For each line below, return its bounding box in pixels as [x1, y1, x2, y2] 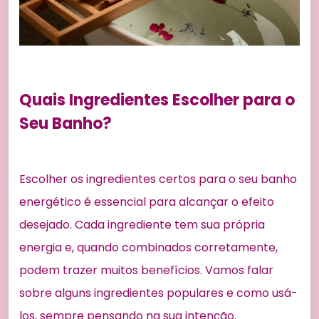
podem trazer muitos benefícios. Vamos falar [19, 261, 273, 278]
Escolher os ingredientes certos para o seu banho [19, 170, 297, 187]
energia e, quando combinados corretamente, [19, 239, 278, 256]
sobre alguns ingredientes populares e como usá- [19, 284, 298, 301]
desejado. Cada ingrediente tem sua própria [19, 216, 265, 233]
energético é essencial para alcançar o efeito [19, 193, 274, 210]
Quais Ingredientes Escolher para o [19, 88, 295, 111]
